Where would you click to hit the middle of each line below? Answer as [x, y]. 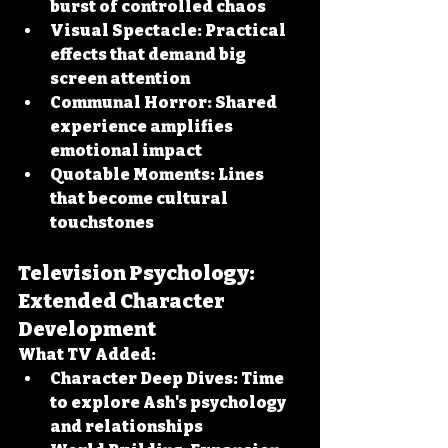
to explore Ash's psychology [169, 402]
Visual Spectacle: [126, 30]
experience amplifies [143, 126]
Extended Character [123, 301]
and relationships [126, 426]
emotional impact [126, 150]
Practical [245, 30]
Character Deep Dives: [144, 378]
